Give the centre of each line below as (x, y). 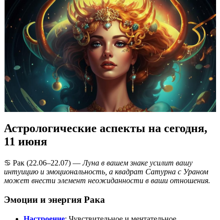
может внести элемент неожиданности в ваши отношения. (107, 181)
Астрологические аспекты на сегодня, (106, 128)
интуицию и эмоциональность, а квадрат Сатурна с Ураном (106, 172)
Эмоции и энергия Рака (55, 199)
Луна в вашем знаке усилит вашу (137, 163)
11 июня (26, 142)
